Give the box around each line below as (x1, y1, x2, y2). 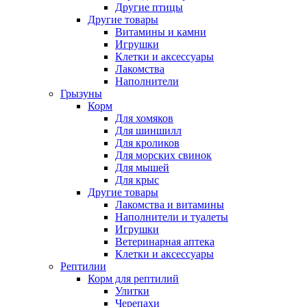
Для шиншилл (115, 125, 182, 136)
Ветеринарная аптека (115, 236, 214, 247)
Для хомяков (115, 112, 173, 124)
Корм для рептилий (88, 273, 179, 284)
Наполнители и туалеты (115, 211, 228, 223)
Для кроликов (115, 137, 180, 149)
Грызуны (60, 88, 102, 99)
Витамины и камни (115, 26, 206, 38)
